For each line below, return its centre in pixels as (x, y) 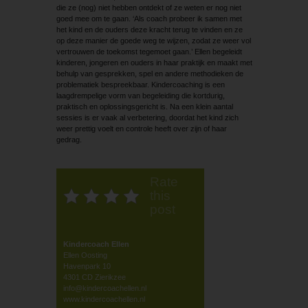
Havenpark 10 (87, 266)
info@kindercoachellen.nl (104, 288)
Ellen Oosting (85, 255)
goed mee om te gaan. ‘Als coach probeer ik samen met (149, 18)
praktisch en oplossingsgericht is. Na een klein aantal (144, 106)
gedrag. (69, 139)
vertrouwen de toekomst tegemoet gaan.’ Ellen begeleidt (149, 51)
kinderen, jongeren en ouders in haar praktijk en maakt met (154, 62)
